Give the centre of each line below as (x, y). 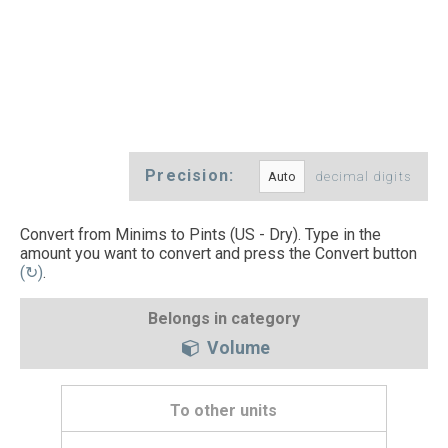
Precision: (192, 176)
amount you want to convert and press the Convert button (218, 254)
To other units (224, 411)
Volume (236, 347)
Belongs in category (224, 318)
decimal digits (364, 177)
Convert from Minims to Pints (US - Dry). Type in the (200, 235)
